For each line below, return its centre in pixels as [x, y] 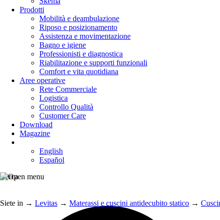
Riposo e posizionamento [78, 27]
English [51, 151]
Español [52, 160]
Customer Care [63, 116]
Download [36, 124]
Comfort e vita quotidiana [79, 71]
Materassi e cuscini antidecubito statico [129, 203]
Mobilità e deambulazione [79, 18]
